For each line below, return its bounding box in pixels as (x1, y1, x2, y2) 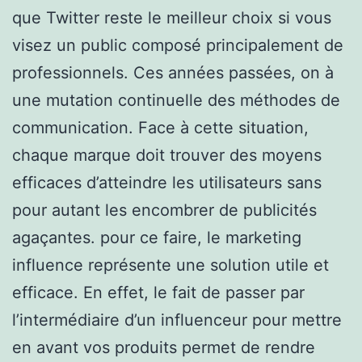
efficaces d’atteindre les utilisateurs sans (12, 172, 322, 192)
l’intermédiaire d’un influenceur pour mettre (12, 309, 342, 330)
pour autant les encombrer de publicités (12, 200, 317, 220)
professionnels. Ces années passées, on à (12, 62, 334, 82)
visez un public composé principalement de (12, 35, 343, 55)
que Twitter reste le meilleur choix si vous (12, 7, 331, 27)
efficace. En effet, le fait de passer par (12, 282, 305, 302)
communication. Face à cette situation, (12, 117, 309, 137)
